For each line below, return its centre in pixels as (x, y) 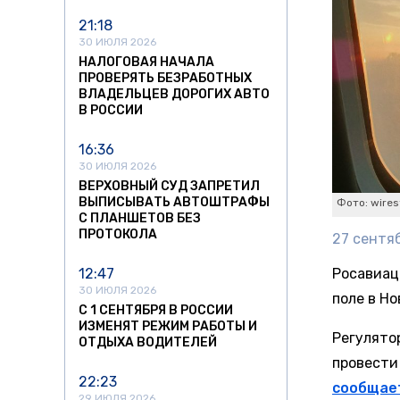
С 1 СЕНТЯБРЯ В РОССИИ (156, 311)
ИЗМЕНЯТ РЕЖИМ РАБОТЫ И (168, 327)
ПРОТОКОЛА (118, 235)
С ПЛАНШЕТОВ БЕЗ (140, 219)
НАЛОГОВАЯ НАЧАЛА (146, 62)
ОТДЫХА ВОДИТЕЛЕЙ (148, 343)
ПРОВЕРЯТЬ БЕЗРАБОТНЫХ (165, 79)
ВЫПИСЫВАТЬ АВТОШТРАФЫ (174, 203)
